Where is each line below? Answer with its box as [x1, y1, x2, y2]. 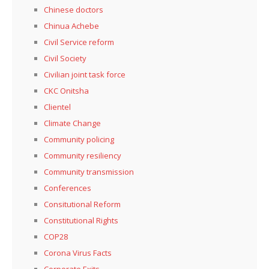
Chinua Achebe [44, 20, 99, 31]
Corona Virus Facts [44, 247, 112, 258]
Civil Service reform [44, 36, 114, 47]
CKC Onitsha [44, 85, 89, 96]
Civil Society [44, 52, 86, 64]
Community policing [44, 133, 114, 145]
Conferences [44, 182, 91, 193]
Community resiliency [44, 150, 121, 161]
